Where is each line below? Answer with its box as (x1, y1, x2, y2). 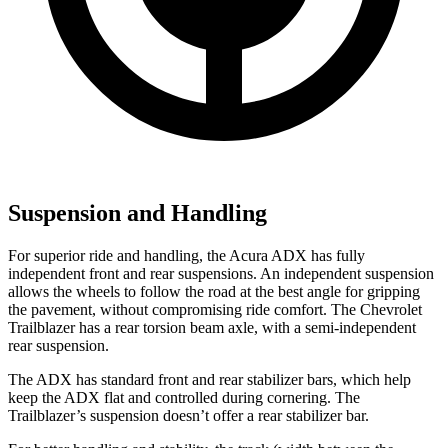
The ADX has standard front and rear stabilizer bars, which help (8, 371, 411, 389)
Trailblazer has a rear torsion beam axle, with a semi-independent (8, 319, 416, 337)
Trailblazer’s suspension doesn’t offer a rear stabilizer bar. (8, 407, 369, 425)
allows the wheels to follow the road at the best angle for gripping (8, 283, 420, 301)
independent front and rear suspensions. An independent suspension (8, 265, 434, 283)
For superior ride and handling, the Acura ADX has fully (8, 247, 365, 265)
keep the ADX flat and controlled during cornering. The (8, 389, 360, 407)
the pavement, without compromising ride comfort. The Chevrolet (8, 301, 422, 319)
